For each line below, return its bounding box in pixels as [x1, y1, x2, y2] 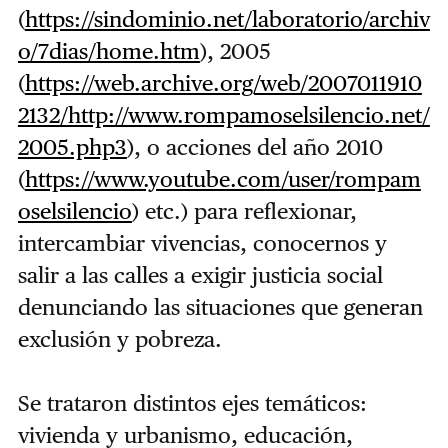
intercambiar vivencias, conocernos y [17, 230, 387, 257]
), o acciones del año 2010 [126, 134, 383, 161]
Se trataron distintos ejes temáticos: [17, 390, 367, 417]
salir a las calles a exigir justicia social [17, 262, 383, 289]
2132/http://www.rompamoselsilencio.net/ [17, 102, 430, 129]
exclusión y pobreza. [17, 326, 222, 353]
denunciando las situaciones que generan [17, 294, 423, 321]
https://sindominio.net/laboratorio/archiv [24, 6, 430, 33]
